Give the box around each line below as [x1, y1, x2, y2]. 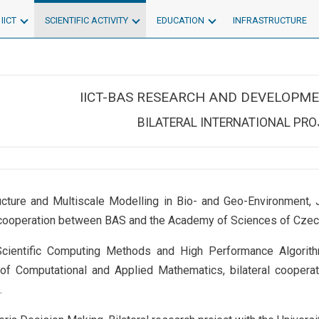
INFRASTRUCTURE [233, 15, 307, 26]
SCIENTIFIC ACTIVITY [45, 15, 128, 26]
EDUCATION [157, 15, 204, 26]
